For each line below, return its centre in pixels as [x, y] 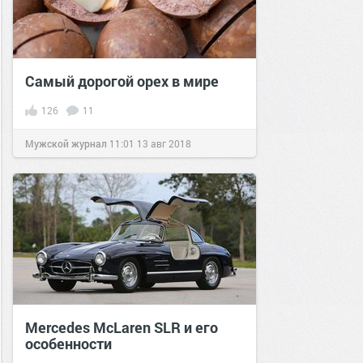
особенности [68, 344]
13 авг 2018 [164, 143]
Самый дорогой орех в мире [122, 81]
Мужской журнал [66, 143]
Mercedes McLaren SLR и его [122, 327]
